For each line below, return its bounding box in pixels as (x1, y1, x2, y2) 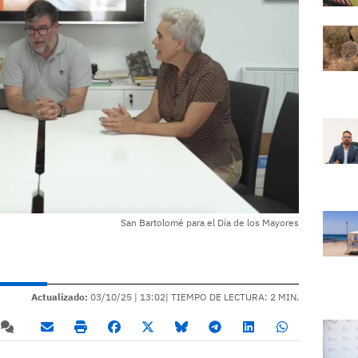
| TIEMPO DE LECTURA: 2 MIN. (165, 290, 299, 303)
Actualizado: (31, 290, 88, 303)
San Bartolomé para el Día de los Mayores (121, 216, 299, 229)
